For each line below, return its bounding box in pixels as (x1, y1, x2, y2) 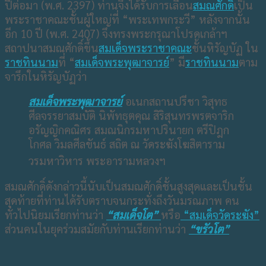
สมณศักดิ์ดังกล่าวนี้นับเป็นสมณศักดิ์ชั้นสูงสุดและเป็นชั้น (5, 179, 252, 194)
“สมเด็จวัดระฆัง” (180, 207, 259, 222)
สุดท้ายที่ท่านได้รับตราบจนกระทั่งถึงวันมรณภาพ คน (5, 193, 239, 208)
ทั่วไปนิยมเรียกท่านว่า (5, 207, 106, 222)
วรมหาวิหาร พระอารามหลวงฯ (28, 153, 166, 168)
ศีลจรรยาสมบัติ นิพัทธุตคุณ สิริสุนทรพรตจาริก (28, 108, 234, 123)
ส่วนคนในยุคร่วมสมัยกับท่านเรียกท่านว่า (5, 221, 189, 236)
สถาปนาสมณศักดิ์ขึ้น (5, 40, 99, 55)
